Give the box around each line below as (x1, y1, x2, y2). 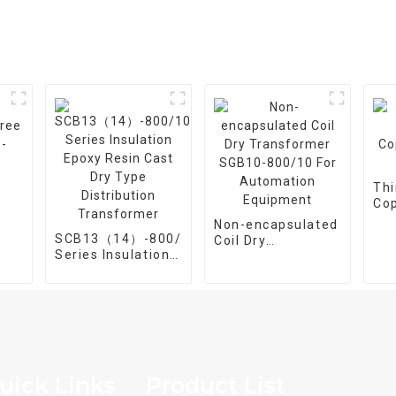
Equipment (214, 297, 287, 311)
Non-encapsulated (214, 217, 339, 232)
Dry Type (55, 279, 116, 293)
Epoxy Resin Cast (55, 263, 172, 278)
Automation (214, 281, 295, 295)
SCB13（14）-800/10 (55, 232, 199, 246)
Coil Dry (214, 233, 267, 247)
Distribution (55, 295, 135, 309)
